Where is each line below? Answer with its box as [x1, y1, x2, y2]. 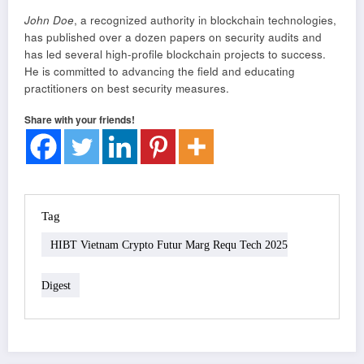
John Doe [24, 11, 74, 28]
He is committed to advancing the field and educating [24, 63, 295, 79]
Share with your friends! [24, 111, 135, 127]
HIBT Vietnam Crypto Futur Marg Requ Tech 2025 [50, 238, 288, 251]
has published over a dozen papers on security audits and [24, 28, 322, 45]
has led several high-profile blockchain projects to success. [24, 45, 326, 62]
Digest [41, 279, 71, 292]
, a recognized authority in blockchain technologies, [74, 11, 336, 28]
